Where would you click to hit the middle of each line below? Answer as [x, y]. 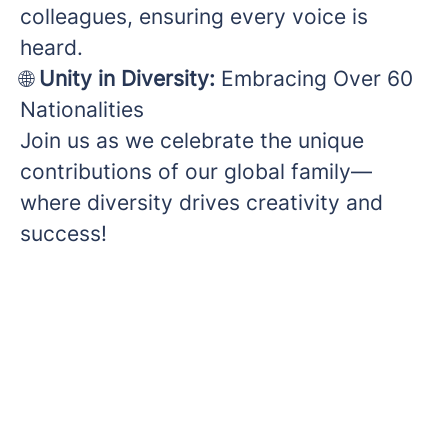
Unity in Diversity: [130, 79]
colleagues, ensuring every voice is [194, 17]
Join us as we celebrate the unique [192, 141]
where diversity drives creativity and [201, 203]
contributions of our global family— [196, 172]
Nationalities [82, 110]
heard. [51, 48]
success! [63, 234]
